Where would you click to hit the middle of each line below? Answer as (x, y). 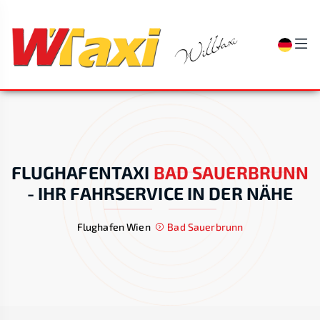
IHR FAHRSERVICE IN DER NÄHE (165, 192)
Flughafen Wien (114, 226)
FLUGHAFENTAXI (80, 172)
